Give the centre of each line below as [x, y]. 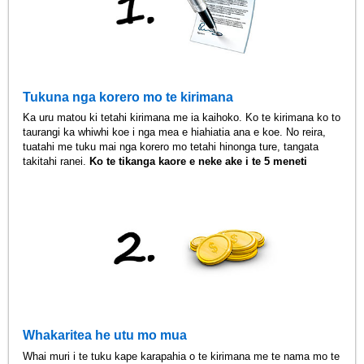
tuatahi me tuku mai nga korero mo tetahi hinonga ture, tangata [171, 147]
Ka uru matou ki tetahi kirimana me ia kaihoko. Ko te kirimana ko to [182, 118]
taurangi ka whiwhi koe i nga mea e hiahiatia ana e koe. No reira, [175, 132]
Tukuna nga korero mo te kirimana [128, 97]
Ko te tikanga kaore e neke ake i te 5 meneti [199, 162]
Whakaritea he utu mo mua [105, 336]
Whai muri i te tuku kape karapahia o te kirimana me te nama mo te [182, 356]
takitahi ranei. [56, 162]
